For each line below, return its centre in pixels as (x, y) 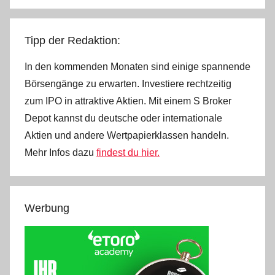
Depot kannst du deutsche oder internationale (123, 118)
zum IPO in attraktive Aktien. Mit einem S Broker (128, 101)
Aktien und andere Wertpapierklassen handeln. (127, 136)
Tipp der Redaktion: (72, 41)
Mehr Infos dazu (60, 153)
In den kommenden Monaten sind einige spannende (137, 67)
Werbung (47, 208)
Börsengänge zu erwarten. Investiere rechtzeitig (128, 84)
